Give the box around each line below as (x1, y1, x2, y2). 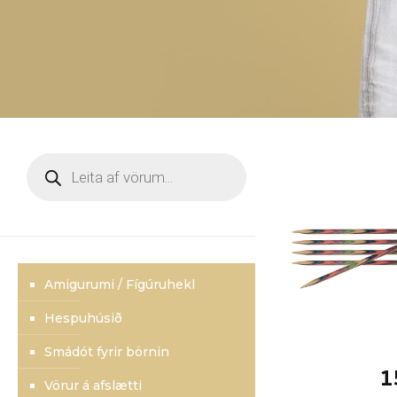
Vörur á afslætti (44, 378, 142, 393)
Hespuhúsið (44, 310, 122, 326)
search (26, 172, 79, 191)
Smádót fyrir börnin (44, 344, 169, 360)
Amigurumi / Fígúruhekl (44, 276, 195, 292)
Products (26, 152, 97, 172)
